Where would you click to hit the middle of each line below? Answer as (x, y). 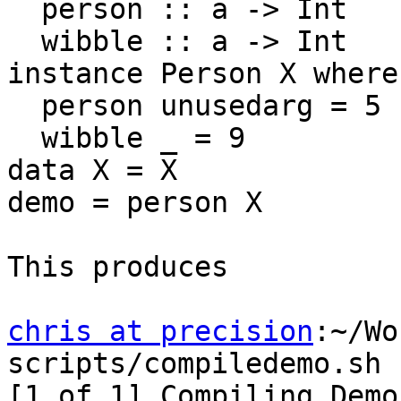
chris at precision (160, 332)
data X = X (92, 171)
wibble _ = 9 (24, 138)
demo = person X (135, 203)
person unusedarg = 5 (24, 106)
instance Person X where (203, 74)
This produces (118, 267)
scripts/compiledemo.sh (194, 364)
